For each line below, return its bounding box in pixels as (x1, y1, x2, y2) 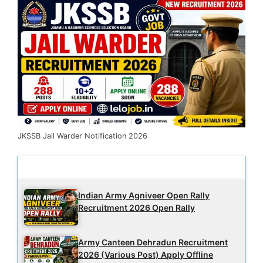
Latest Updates (24, 160, 106, 174)
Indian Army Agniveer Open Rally (78, 190, 210, 201)
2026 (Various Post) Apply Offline (78, 249, 213, 259)
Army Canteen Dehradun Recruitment (78, 237, 228, 247)
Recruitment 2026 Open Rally (78, 203, 195, 213)
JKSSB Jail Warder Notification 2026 (18, 131, 147, 140)
